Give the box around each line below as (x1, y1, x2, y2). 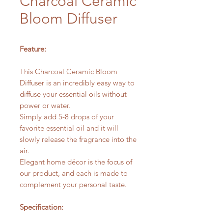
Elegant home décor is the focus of (20, 157, 132, 166)
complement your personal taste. (20, 180, 129, 189)
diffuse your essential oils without (20, 89, 127, 99)
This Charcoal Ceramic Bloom (20, 67, 117, 76)
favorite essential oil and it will (20, 123, 118, 133)
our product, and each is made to (20, 168, 128, 178)
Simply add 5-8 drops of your (20, 112, 114, 121)
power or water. (20, 101, 71, 110)
